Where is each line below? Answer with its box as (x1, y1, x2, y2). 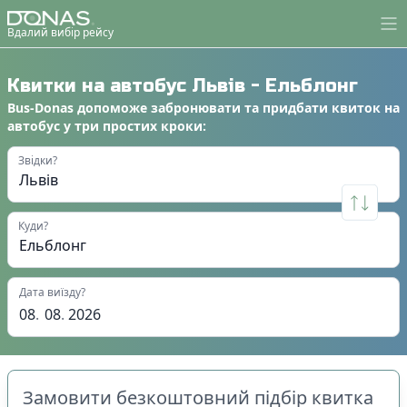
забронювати (151, 98, 241, 116)
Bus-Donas (7, 98, 74, 116)
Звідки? (18, 152, 57, 168)
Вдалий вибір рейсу (7, 24, 114, 40)
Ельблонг (265, 74, 358, 97)
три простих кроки (74, 116, 203, 134)
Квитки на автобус (7, 74, 192, 97)
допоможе (74, 98, 147, 116)
